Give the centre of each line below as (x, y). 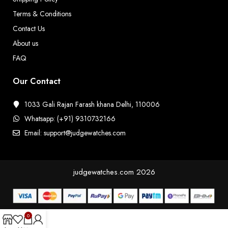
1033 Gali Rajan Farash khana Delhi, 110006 (92, 104)
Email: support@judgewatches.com (75, 133)
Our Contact (38, 81)
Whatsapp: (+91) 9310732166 (70, 118)
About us (26, 43)
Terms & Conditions (42, 13)
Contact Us (29, 28)
